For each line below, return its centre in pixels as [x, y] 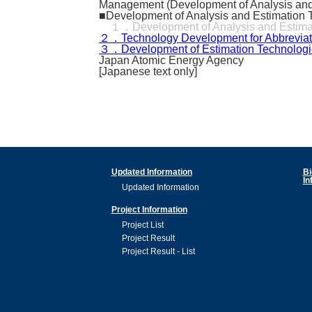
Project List [142, 225]
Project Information [149, 210]
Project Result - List [158, 252]
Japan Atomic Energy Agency [171, 61]
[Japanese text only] [148, 72]
